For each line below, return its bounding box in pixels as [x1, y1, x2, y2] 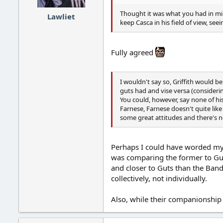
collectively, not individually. [111, 173, 207, 183]
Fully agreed [111, 47, 155, 57]
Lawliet [47, 11, 75, 21]
